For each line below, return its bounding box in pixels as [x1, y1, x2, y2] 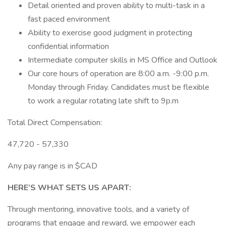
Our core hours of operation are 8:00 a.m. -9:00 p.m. [28, 68, 209, 79]
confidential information [28, 41, 109, 52]
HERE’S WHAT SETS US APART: [8, 182, 131, 193]
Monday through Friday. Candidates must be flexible [28, 82, 209, 93]
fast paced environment [28, 14, 110, 25]
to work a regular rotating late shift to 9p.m [28, 95, 179, 106]
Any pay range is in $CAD [8, 160, 97, 172]
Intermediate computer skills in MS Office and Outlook [28, 54, 217, 66]
